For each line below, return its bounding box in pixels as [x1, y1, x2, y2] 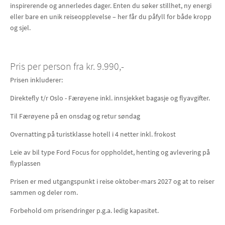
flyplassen [10, 159, 41, 168]
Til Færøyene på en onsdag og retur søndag [10, 111, 140, 121]
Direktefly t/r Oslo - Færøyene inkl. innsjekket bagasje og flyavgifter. [10, 93, 211, 102]
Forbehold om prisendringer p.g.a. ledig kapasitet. [10, 206, 160, 215]
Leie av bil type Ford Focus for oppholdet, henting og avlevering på [10, 148, 210, 157]
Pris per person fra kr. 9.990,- [10, 60, 126, 72]
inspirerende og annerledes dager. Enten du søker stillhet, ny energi [10, 1, 211, 10]
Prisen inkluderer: [10, 75, 63, 84]
